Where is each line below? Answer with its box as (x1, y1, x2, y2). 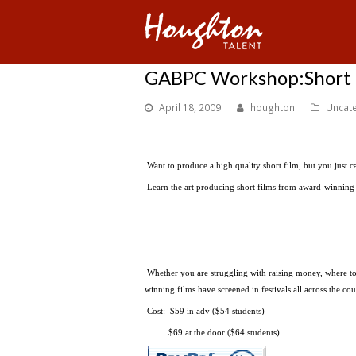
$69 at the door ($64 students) (145, 328, 280, 337)
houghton (250, 101, 295, 114)
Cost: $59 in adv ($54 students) (147, 307, 265, 315)
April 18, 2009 (159, 101, 221, 114)
